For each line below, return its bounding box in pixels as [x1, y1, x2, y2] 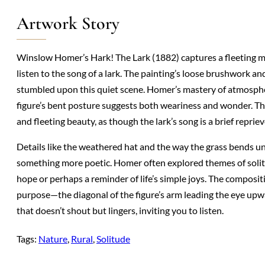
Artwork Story [17, 12, 119, 35]
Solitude [96, 233, 130, 245]
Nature [38, 233, 67, 245]
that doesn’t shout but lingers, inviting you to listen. [17, 205, 224, 216]
